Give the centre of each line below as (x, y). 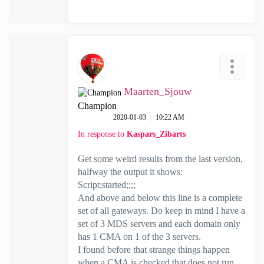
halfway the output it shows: (130, 172)
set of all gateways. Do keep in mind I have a (161, 211)
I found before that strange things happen (154, 250)
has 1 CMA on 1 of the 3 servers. (139, 237)
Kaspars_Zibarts (156, 134)
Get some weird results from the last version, (160, 159)
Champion (97, 106)
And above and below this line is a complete (160, 198)
